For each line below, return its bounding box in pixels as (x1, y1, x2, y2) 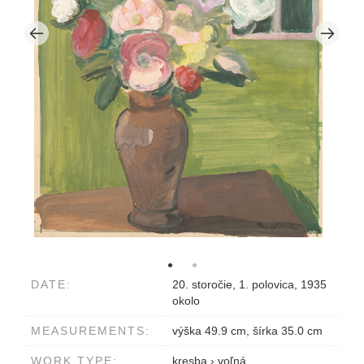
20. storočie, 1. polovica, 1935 (172, 278, 327, 292)
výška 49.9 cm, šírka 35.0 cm (172, 324, 323, 338)
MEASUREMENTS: (31, 324, 150, 338)
